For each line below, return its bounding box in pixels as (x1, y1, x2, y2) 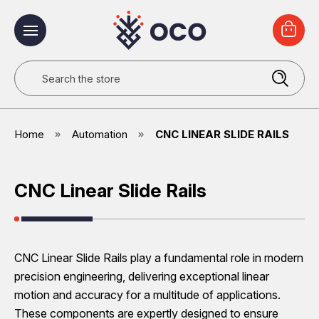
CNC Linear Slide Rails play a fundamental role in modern (14, 251, 303, 265)
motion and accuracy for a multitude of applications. (14, 288, 281, 302)
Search (14, 62, 51, 76)
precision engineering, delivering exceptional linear (14, 269, 269, 283)
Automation (72, 127, 127, 141)
